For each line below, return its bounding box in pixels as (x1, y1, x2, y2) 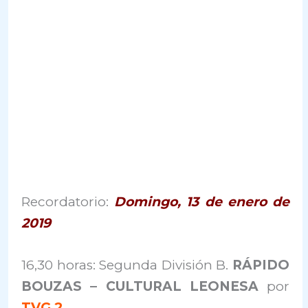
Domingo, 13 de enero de (114, 193, 289, 210)
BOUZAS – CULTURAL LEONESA (21, 278, 267, 295)
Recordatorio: (21, 193, 115, 210)
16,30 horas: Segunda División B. (21, 257, 232, 274)
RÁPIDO (232, 257, 289, 274)
